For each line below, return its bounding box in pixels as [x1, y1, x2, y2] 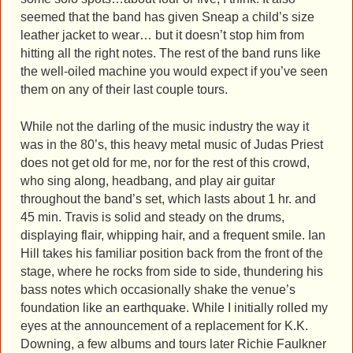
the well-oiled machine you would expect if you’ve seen [20, 65, 328, 79]
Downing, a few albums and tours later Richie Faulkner [20, 337, 326, 351]
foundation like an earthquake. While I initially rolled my [20, 301, 328, 315]
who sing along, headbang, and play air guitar [20, 174, 275, 188]
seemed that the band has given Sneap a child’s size [20, 10, 314, 24]
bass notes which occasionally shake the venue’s [20, 283, 295, 297]
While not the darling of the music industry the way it [20, 120, 309, 134]
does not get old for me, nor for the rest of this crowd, [20, 156, 310, 170]
